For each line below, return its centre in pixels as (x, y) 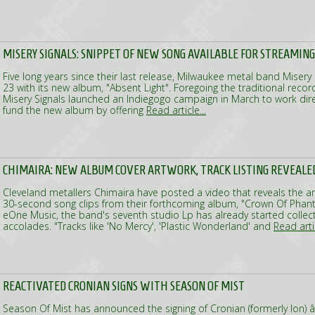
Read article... (176, 110)
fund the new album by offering (75, 110)
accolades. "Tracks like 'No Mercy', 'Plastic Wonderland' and (138, 226)
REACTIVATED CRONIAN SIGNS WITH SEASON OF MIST (124, 286)
